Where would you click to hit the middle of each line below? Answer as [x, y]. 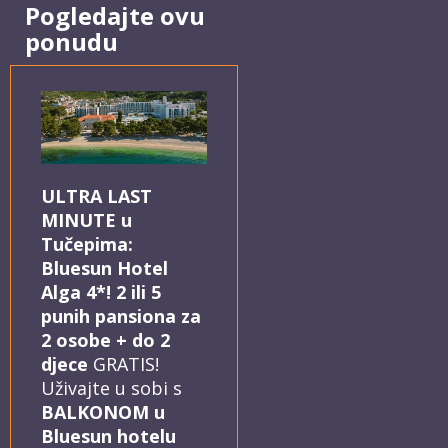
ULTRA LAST [96, 195]
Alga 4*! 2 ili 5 [101, 291]
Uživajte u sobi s [111, 387]
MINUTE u [86, 219]
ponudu [71, 41]
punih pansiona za [121, 315]
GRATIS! [123, 363]
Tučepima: [87, 243]
